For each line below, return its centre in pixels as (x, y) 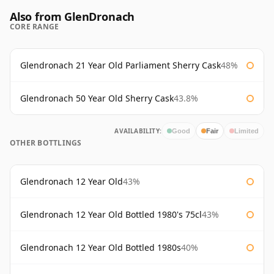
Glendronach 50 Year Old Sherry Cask (97, 98)
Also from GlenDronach (72, 17)
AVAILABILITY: (138, 131)
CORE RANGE (35, 27)
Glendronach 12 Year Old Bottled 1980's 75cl (111, 215)
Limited (246, 131)
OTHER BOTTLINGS (46, 143)
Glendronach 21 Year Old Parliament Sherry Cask (120, 65)
